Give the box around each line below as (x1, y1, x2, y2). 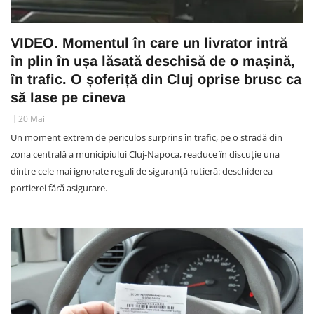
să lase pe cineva (11, 90, 125, 106)
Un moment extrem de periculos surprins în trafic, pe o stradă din (11, 131, 282, 144)
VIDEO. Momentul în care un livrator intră (11, 35, 287, 51)
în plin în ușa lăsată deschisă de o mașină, (11, 53, 295, 69)
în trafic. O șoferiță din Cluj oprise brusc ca (11, 71, 301, 88)
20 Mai (18, 113, 45, 125)
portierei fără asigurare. (11, 182, 107, 195)
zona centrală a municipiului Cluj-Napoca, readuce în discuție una (11, 148, 280, 161)
